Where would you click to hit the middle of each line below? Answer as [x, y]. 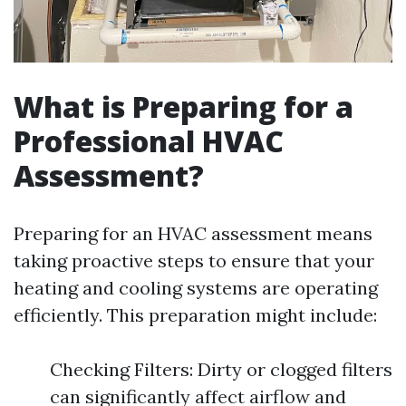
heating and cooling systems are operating [196, 288]
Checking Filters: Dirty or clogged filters [221, 370]
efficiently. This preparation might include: [195, 315]
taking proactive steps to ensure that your [194, 261]
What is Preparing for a [184, 107]
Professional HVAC [149, 141]
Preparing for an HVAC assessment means [193, 234]
